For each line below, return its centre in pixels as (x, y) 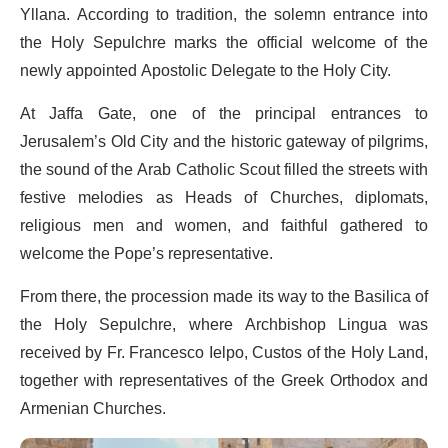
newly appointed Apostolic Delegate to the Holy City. (205, 70)
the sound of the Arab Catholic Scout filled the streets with (224, 169)
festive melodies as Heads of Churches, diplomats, (224, 197)
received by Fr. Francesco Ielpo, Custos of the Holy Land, (224, 352)
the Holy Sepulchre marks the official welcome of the (224, 42)
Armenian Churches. (93, 408)
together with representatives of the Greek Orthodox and (224, 380)
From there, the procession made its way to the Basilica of (224, 296)
